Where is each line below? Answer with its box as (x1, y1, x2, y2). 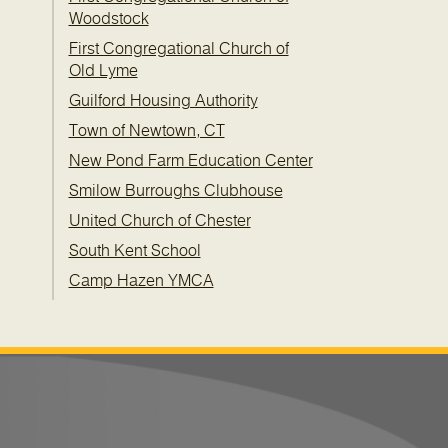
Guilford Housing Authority (68, 93, 258, 109)
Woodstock (68, 11, 149, 27)
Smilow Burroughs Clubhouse (68, 183, 283, 199)
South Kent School (68, 243, 201, 259)
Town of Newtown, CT (68, 123, 225, 139)
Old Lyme (68, 63, 138, 79)
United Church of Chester (68, 213, 251, 229)
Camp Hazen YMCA (68, 273, 214, 289)
